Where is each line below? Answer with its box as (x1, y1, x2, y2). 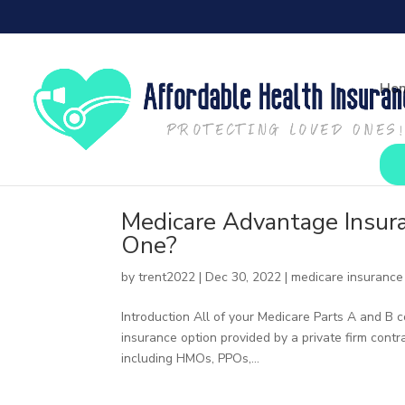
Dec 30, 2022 (205, 268, 282, 286)
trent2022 (138, 268, 196, 286)
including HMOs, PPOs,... (121, 350, 260, 367)
